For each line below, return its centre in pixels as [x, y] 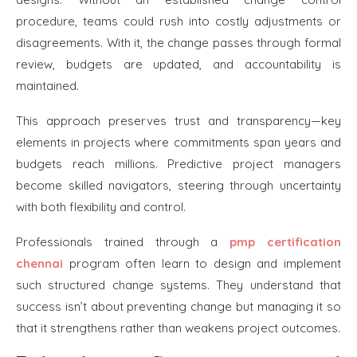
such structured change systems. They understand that [178, 284]
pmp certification [286, 241]
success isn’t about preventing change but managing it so [178, 306]
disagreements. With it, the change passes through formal [178, 42]
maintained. [47, 85]
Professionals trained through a [123, 241]
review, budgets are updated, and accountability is [178, 64]
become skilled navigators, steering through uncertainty [178, 185]
